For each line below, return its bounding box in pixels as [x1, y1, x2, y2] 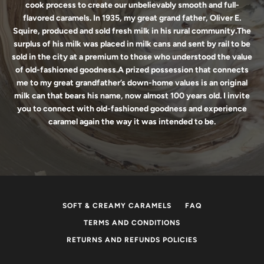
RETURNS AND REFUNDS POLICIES [67, 236, 197, 244]
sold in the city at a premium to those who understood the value [12, 52, 252, 62]
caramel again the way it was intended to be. [48, 117, 216, 127]
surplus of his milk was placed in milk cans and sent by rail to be [14, 39, 250, 49]
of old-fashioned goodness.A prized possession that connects [15, 65, 249, 75]
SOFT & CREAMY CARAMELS [62, 202, 171, 210]
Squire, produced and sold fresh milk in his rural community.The [13, 26, 251, 36]
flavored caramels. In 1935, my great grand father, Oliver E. [23, 13, 241, 23]
